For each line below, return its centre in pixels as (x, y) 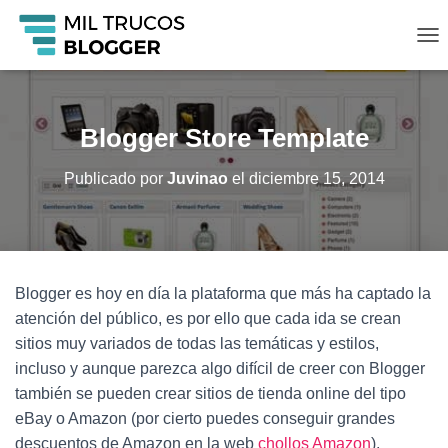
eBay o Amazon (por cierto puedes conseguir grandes (205, 418)
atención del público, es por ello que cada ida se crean (208, 318)
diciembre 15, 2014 (316, 178)
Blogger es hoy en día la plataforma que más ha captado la (223, 293)
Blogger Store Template (224, 138)
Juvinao (197, 178)
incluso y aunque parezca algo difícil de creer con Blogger (220, 368)
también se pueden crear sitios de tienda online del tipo (210, 393)
